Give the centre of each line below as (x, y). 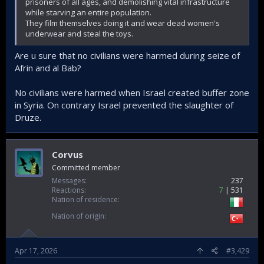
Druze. (28, 117)
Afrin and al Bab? (48, 68)
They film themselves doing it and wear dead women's (123, 23)
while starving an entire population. (88, 12)
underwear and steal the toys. (79, 33)
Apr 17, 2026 (36, 251)
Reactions (68, 190)
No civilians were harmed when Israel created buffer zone (132, 93)
